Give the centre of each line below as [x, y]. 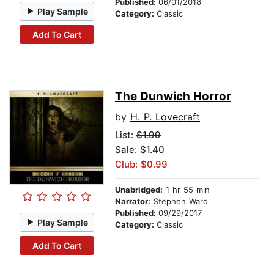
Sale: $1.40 [140, 150]
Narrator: [133, 202]
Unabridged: [139, 190]
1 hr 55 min [186, 190]
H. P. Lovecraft [165, 117]
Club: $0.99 [141, 165]
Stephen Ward [179, 202]
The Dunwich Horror [173, 97]
